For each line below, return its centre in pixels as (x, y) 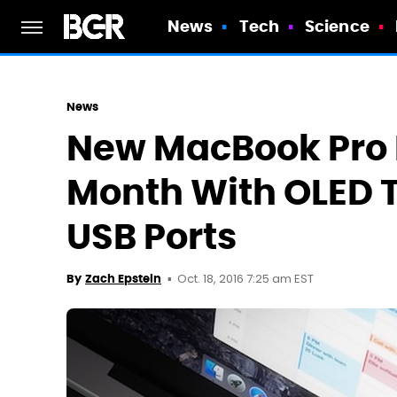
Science (337, 26)
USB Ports (152, 237)
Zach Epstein (123, 279)
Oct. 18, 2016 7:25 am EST (245, 280)
